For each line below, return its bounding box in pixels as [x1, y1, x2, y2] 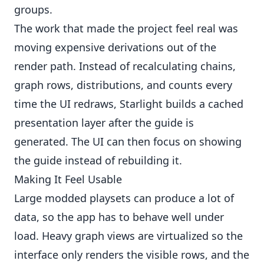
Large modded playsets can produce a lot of [14, 191, 234, 205]
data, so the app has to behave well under [14, 210, 224, 224]
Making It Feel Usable [14, 172, 122, 186]
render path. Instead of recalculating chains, [14, 59, 236, 73]
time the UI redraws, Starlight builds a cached [14, 97, 243, 111]
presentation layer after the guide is [14, 115, 194, 130]
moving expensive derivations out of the [14, 40, 216, 54]
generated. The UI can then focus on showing [14, 134, 242, 148]
